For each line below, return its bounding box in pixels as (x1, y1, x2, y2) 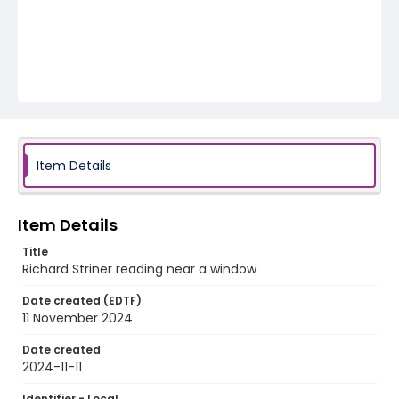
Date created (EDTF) (22, 293, 142, 308)
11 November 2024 (22, 309, 133, 327)
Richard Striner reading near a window (22, 260, 256, 278)
